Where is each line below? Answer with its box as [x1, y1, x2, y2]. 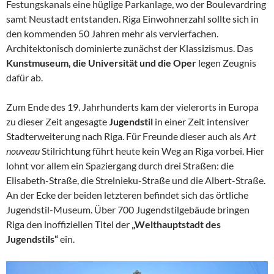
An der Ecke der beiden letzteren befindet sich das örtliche [6, 188, 248, 201]
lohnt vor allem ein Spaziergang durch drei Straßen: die [6, 159, 234, 171]
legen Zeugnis [196, 56, 256, 68]
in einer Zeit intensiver [153, 115, 249, 127]
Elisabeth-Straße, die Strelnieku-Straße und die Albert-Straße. [6, 174, 265, 186]
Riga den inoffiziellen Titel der [6, 218, 130, 230]
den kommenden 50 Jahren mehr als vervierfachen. [6, 27, 218, 39]
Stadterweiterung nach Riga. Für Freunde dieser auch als [6, 130, 243, 142]
